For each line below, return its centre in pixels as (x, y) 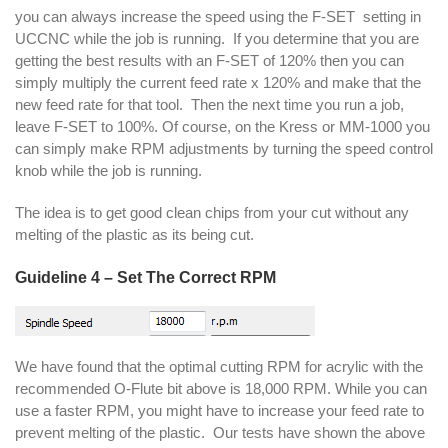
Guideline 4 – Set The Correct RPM (145, 277)
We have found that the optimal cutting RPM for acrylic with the (219, 366)
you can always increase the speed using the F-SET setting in (218, 16)
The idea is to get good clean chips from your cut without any (212, 212)
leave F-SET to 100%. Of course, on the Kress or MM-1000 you (222, 126)
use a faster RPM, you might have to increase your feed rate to (219, 410)
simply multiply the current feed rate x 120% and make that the (218, 82)
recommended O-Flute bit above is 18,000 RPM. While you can (221, 388)
